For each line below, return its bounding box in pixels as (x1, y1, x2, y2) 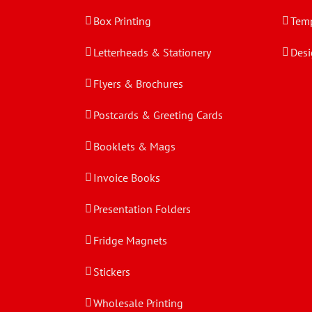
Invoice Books (93, 171, 160, 185)
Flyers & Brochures (93, 77, 183, 91)
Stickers (93, 265, 130, 279)
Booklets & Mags (93, 139, 175, 153)
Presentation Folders (93, 202, 191, 216)
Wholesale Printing (93, 296, 183, 310)
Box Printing (93, 14, 151, 28)
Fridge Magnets (93, 233, 167, 247)
